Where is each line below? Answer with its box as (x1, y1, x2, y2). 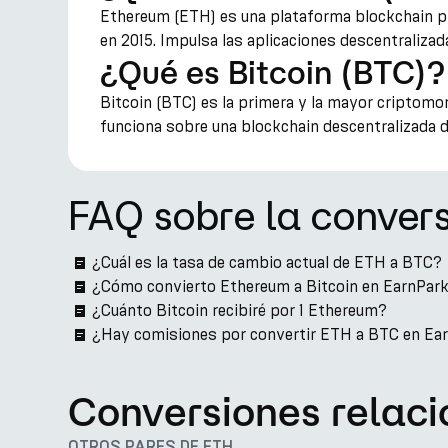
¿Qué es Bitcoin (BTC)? (100, 54, 445, 90)
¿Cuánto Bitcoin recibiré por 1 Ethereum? (92, 301, 387, 320)
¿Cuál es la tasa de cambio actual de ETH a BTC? (92, 253, 442, 272)
